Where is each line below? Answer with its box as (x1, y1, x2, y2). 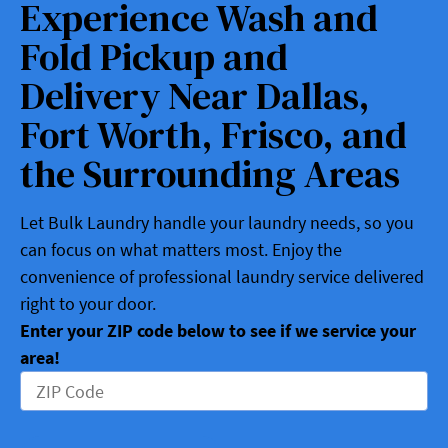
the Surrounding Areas (20, 148, 400, 201)
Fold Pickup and (20, 31, 288, 84)
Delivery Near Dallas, (20, 70, 370, 123)
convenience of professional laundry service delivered (20, 265, 424, 289)
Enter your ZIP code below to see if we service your (20, 319, 416, 343)
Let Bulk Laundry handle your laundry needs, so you (20, 211, 414, 235)
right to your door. (20, 292, 156, 316)
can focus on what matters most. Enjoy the (20, 238, 342, 262)
